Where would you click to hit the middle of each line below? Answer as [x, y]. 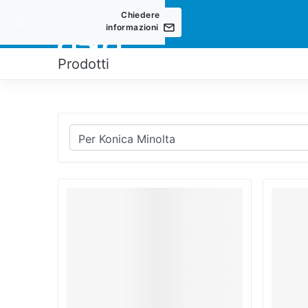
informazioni [132, 27]
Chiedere [141, 15]
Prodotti [84, 64]
